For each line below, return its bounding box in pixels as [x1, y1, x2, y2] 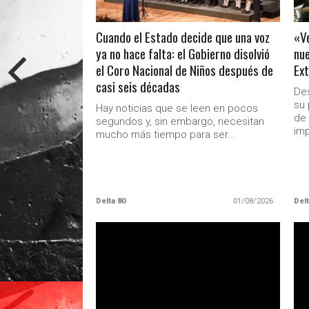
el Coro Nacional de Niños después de [96, 60, 274, 80]
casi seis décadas [96, 77, 181, 97]
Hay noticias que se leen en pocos [96, 102, 259, 114]
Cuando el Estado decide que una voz [96, 27, 270, 47]
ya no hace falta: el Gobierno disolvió [96, 43, 270, 63]
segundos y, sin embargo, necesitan [96, 115, 265, 128]
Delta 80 [96, 197, 126, 206]
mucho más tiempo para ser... [96, 128, 237, 141]
